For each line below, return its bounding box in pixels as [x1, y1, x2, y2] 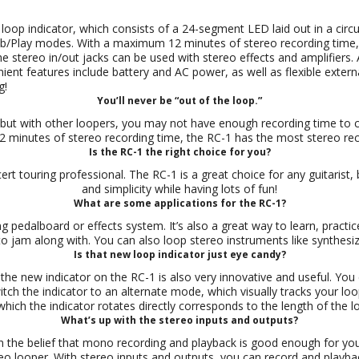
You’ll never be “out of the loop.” [97, 94, 262, 107]
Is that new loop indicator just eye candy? [73, 248, 286, 261]
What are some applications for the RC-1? [73, 196, 286, 210]
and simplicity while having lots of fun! [82, 181, 277, 196]
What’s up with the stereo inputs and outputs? [61, 313, 298, 327]
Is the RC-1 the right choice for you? [88, 145, 271, 159]
